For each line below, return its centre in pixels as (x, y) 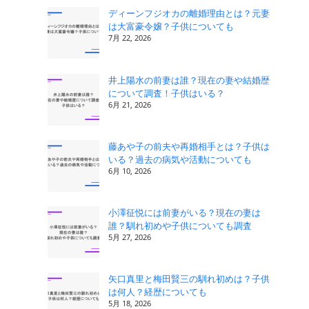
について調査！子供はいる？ (167, 93)
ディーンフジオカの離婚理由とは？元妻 (189, 13)
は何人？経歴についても (158, 292)
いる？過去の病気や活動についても (180, 159)
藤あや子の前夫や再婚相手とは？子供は (189, 146)
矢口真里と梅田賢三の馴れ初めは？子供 (189, 279)
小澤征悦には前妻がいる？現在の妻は (185, 213)
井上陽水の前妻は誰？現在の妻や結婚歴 (189, 80)
